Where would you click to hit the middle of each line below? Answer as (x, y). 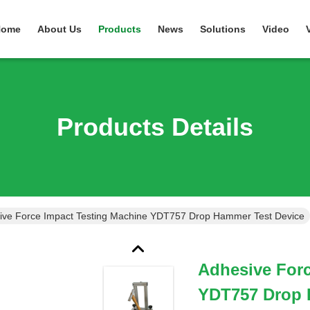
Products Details (155, 127)
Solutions (223, 29)
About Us (60, 29)
